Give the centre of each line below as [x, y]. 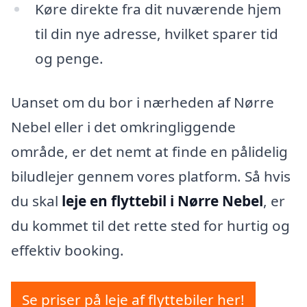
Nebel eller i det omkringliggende [123, 127]
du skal [36, 201]
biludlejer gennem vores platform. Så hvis [151, 176]
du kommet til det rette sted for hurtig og [150, 226]
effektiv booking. [67, 250]
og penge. [69, 59]
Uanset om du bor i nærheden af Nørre [143, 102]
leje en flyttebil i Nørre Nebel [162, 201]
